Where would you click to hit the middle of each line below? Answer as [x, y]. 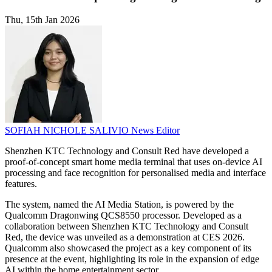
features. [21, 184]
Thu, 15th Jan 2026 [42, 20]
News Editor [155, 131]
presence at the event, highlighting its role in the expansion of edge [132, 259]
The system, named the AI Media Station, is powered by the [119, 205]
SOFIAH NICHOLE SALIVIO [68, 131]
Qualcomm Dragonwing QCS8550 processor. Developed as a [123, 216]
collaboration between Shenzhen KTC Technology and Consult [127, 226]
